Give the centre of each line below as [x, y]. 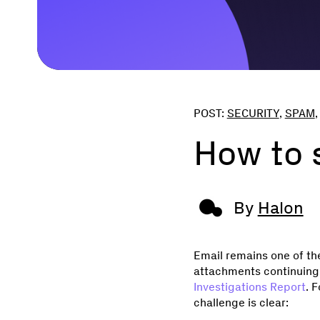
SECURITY [253, 113]
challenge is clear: [241, 302]
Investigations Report [249, 287]
